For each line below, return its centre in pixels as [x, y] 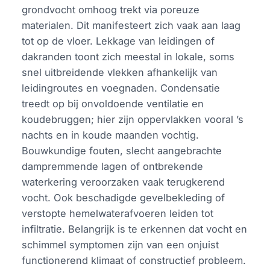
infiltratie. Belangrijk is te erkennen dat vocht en [135, 229]
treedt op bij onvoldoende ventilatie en [113, 103]
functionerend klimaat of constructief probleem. [134, 260]
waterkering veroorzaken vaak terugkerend [124, 182]
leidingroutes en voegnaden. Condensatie [121, 88]
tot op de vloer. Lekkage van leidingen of [118, 41]
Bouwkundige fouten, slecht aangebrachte [122, 150]
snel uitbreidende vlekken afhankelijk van [120, 72]
